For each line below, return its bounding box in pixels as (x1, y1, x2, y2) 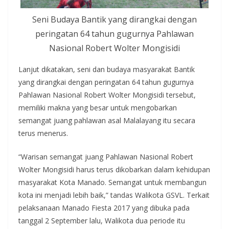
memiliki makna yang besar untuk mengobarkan (18, 103, 177, 113)
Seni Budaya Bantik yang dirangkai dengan (32, 14, 197, 26)
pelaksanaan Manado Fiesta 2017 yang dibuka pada (18, 203, 190, 213)
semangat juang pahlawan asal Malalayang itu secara (18, 116, 195, 126)
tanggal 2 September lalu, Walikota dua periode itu (18, 216, 185, 226)
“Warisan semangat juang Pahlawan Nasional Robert (18, 152, 193, 162)
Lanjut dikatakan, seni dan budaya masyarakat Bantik (18, 64, 195, 75)
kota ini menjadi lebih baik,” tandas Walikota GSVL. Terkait (18, 190, 210, 200)
